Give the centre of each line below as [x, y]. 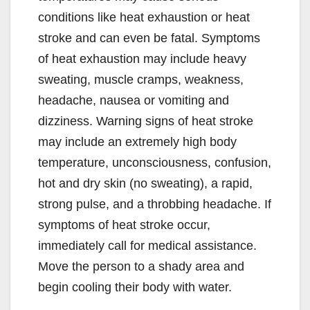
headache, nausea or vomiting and [134, 100]
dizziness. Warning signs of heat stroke [146, 121]
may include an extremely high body [137, 142]
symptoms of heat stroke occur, [124, 225]
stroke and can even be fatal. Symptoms [149, 38]
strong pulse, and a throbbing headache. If [155, 204]
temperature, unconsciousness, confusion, [155, 162]
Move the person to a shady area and [141, 266]
